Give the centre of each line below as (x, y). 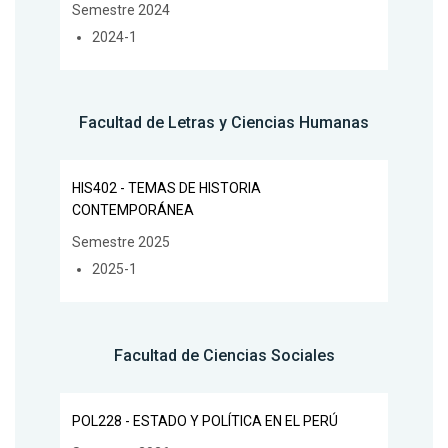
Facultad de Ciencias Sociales (224, 356)
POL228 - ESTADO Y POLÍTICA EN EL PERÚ (205, 420)
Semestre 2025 (121, 242)
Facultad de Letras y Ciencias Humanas (224, 123)
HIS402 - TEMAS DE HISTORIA (166, 188)
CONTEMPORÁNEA (133, 210)
